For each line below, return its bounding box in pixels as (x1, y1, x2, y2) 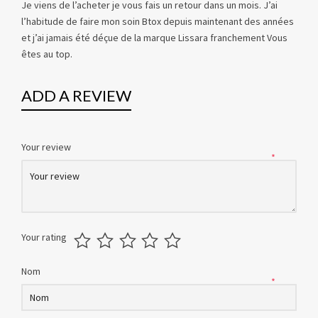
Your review (21, 141, 73, 154)
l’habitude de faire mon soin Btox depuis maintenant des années (21, 15, 294, 28)
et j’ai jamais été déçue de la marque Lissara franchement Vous (21, 31, 287, 45)
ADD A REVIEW (21, 86, 131, 106)
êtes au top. (21, 48, 75, 61)
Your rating (21, 231, 67, 244)
